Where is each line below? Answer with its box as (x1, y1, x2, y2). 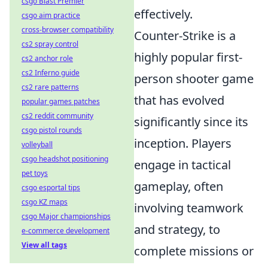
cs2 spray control (22, 39, 78, 49)
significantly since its (134, 113, 248, 130)
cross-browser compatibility (22, 25, 114, 35)
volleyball (22, 139, 53, 150)
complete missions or (134, 242, 254, 259)
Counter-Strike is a (134, 27, 236, 44)
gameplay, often (134, 178, 223, 194)
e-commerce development (22, 226, 109, 236)
